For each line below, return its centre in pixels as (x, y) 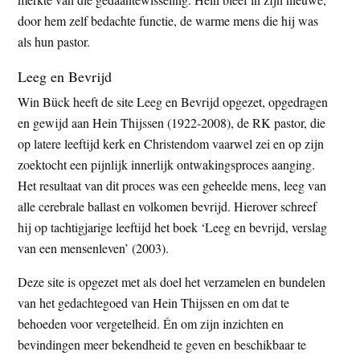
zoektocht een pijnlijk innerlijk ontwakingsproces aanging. (167, 164)
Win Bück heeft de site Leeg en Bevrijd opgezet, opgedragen (173, 101)
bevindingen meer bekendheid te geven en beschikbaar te (162, 344)
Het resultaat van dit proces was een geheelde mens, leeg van (172, 185)
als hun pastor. (54, 41)
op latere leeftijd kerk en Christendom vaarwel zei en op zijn (171, 143)
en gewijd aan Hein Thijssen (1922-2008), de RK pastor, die (172, 122)
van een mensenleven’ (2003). (94, 247)
